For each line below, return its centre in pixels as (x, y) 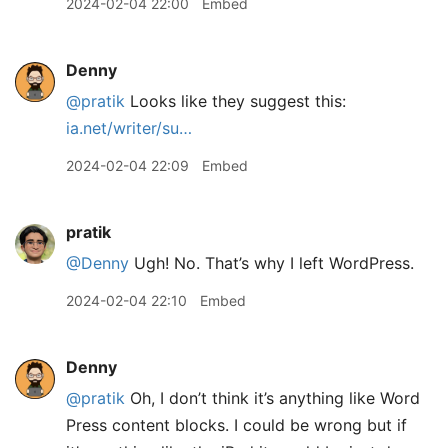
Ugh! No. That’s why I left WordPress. (271, 263)
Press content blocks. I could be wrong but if (236, 425)
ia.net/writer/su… (129, 128)
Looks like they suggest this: (235, 101)
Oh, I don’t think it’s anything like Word (272, 398)
